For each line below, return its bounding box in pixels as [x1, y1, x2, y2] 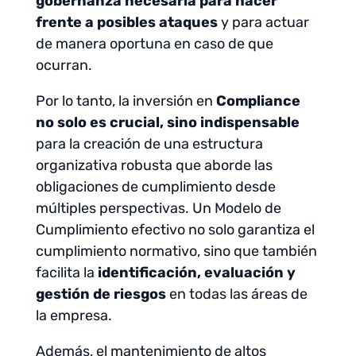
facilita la [35, 264, 98, 281]
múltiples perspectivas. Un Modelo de [35, 199, 281, 217]
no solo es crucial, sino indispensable [35, 114, 300, 131]
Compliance [215, 92, 300, 110]
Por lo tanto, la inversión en [35, 92, 216, 110]
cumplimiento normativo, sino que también [35, 242, 317, 260]
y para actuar [217, 14, 309, 31]
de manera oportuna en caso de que [35, 35, 273, 52]
